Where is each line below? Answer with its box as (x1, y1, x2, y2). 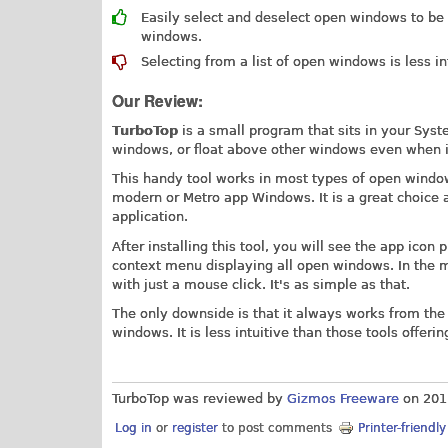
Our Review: (112, 89, 203, 113)
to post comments (218, 420, 333, 435)
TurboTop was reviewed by (112, 391, 287, 407)
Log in (115, 420, 153, 435)
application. (112, 209, 188, 225)
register (172, 420, 219, 435)
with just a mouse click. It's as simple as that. (112, 276, 410, 292)
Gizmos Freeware (287, 391, 399, 407)
